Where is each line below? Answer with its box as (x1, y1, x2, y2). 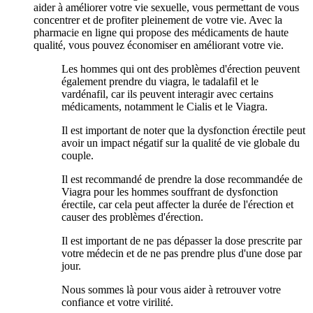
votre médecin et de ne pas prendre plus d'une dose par (61, 247, 302, 260)
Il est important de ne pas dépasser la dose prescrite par (61, 235, 302, 247)
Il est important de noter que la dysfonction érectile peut (61, 124, 305, 137)
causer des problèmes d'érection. (61, 211, 203, 224)
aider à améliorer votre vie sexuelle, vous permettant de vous (34, 1, 299, 14)
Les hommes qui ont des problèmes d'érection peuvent (61, 63, 300, 75)
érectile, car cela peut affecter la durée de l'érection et (61, 198, 293, 211)
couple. (61, 150, 94, 162)
